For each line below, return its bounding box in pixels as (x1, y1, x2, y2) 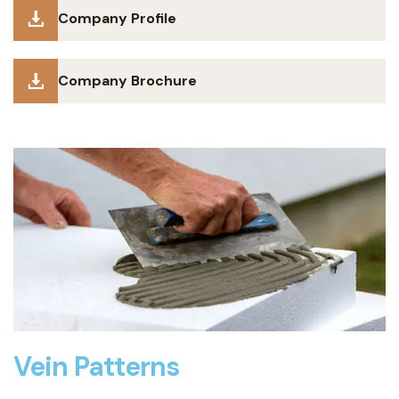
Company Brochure (58, 71, 197, 91)
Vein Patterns (13, 348, 180, 384)
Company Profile (58, 9, 176, 28)
